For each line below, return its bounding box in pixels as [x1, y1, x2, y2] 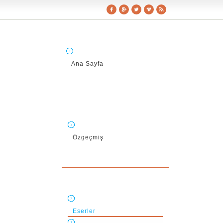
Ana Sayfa [71, 60, 104, 67]
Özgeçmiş [73, 134, 104, 141]
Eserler [73, 208, 96, 215]
